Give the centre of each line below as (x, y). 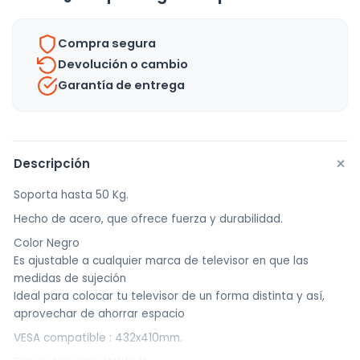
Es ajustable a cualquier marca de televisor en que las (161, 260)
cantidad (44, 114)
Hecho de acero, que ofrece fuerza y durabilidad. (148, 219)
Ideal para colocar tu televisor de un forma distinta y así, (169, 296)
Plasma (37, 70)
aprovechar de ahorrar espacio (99, 313)
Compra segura (107, 44)
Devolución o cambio (123, 65)
